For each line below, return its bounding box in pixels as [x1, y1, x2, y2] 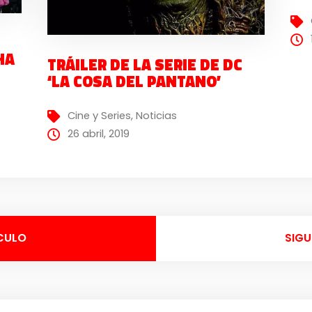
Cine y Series [67, 109, 131, 123]
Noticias [135, 109, 177, 123]
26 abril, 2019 [67, 127, 130, 141]
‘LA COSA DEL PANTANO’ [47, 69, 221, 93]
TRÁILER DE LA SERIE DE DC [47, 52, 242, 77]
